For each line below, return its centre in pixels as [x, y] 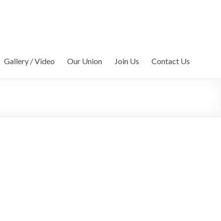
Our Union [85, 61]
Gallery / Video [29, 61]
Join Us [127, 61]
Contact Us [171, 61]
